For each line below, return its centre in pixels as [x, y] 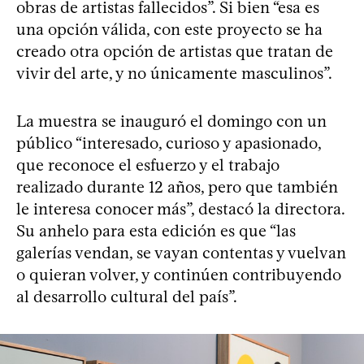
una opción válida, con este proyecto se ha [169, 29]
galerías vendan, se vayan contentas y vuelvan [181, 252]
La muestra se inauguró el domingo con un [171, 121]
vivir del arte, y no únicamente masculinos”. [174, 73]
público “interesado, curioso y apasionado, [169, 143]
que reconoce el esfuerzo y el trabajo [148, 165]
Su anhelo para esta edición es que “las [156, 230]
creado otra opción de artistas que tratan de [175, 51]
